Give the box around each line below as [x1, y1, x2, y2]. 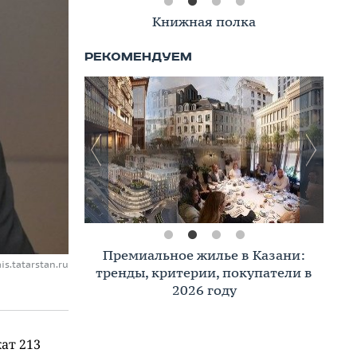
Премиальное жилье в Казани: [103, 246, 305, 264]
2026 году [171, 281, 237, 299]
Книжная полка [152, 13, 256, 30]
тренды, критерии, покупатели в [96, 264, 312, 281]
